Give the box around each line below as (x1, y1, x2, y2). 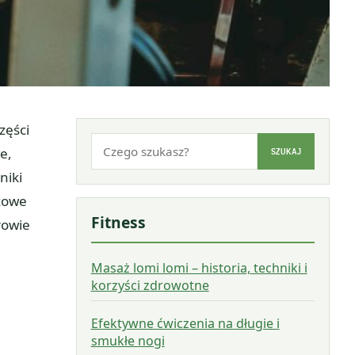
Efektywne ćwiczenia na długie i (90, 314, 280, 332)
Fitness (90, 212, 146, 234)
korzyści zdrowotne (90, 277, 209, 295)
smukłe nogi (90, 331, 165, 349)
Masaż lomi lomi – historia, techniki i (90, 259, 307, 277)
